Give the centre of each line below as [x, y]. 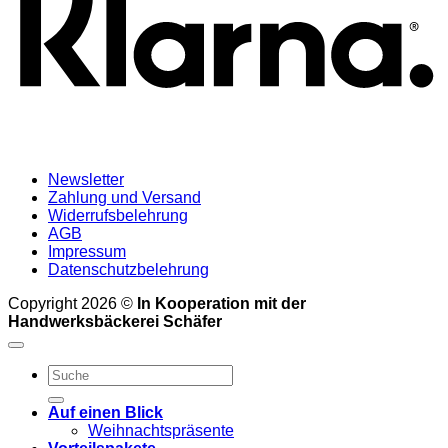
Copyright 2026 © [72, 304]
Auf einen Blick [105, 413]
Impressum [87, 252]
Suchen [74, 373]
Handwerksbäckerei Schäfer [115, 322]
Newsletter [86, 180]
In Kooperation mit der [221, 304]
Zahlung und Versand [124, 198]
